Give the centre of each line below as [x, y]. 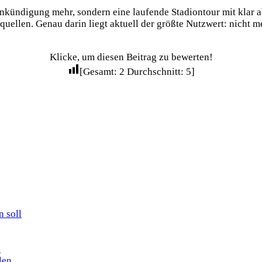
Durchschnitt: [155, 72]
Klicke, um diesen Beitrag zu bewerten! [131, 57]
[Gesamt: [99, 72]
